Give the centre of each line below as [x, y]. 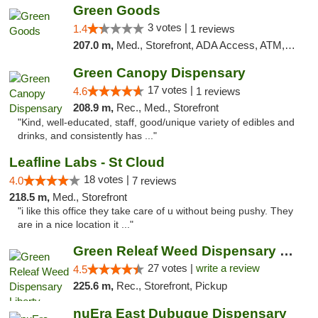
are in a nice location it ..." [76, 225]
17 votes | [171, 90]
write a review [227, 268]
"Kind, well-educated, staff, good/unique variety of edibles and [156, 122]
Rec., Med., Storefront [167, 108]
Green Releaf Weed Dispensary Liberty [286, 251]
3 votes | [169, 27]
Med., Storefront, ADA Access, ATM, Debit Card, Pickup [200, 45]
